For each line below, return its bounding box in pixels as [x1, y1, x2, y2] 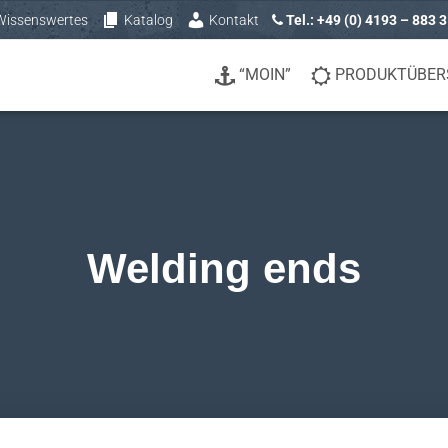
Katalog [124, 12, 173, 28]
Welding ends [87, 245, 361, 292]
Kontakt [209, 12, 259, 28]
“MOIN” [239, 65, 291, 84]
